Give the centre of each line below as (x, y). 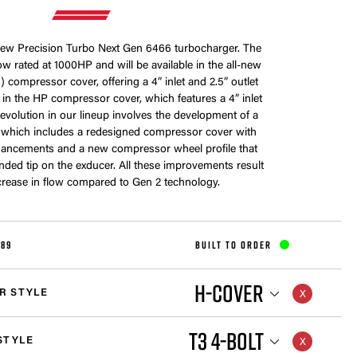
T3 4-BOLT (226, 341)
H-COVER (229, 293)
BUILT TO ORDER (233, 245)
